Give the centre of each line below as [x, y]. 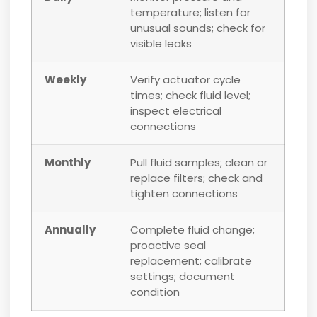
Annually [70, 230]
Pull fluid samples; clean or [199, 163]
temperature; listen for [191, 13]
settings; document [183, 277]
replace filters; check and [197, 178]
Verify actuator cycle [186, 80]
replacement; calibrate [191, 261]
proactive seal [168, 246]
